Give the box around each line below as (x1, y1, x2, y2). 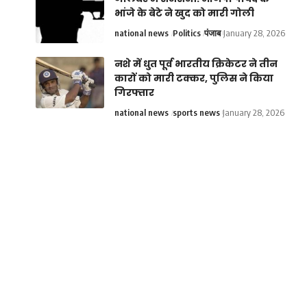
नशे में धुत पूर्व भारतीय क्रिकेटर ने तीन (114, 57, 278, 71)
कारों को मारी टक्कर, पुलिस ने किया (114, 71, 274, 85)
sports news (172, 107, 220, 118)
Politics (172, 27, 201, 38)
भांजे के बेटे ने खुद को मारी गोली (114, 6, 255, 20)
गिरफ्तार (114, 86, 155, 99)
